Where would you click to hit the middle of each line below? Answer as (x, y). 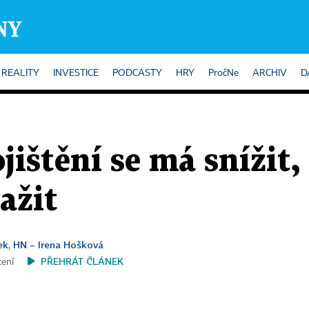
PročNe (223, 73)
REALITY (20, 73)
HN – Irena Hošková (58, 245)
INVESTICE (76, 73)
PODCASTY (137, 73)
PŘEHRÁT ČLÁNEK (82, 261)
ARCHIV (270, 73)
